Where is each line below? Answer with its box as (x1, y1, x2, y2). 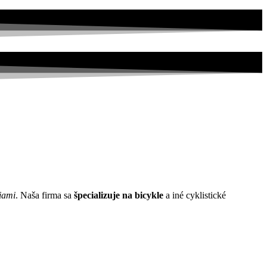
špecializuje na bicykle (74, 190, 163, 200)
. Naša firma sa (15, 190, 74, 200)
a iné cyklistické (163, 190, 226, 200)
